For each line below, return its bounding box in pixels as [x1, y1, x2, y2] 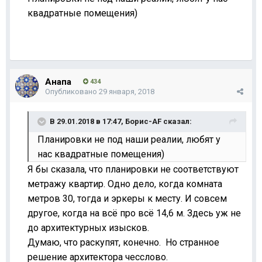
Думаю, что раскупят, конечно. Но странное [27, 236, 219, 248]
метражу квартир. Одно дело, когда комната [27, 178, 222, 189]
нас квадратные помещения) [37, 148, 164, 160]
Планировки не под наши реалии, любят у [37, 133, 220, 145]
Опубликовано [45, 87, 99, 96]
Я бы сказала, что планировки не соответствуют [27, 163, 239, 175]
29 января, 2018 [99, 87, 154, 96]
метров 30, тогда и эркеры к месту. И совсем [27, 192, 227, 204]
